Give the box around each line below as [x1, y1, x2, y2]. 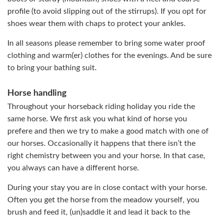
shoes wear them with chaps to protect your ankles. [7, 20, 186, 27]
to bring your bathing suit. [7, 64, 97, 72]
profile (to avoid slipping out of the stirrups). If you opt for [7, 7, 206, 15]
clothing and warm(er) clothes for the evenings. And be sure [7, 52, 212, 59]
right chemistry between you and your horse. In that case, [7, 152, 205, 160]
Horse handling [7, 89, 67, 98]
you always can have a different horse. [7, 164, 139, 172]
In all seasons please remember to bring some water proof [7, 39, 205, 47]
